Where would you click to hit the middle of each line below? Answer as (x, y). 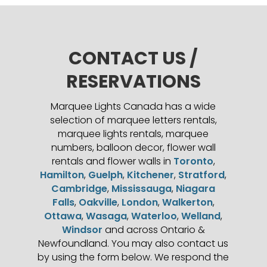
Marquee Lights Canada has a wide (133, 107)
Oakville (98, 203)
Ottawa (63, 216)
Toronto (193, 162)
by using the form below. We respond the (133, 257)
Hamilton (62, 175)
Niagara (196, 189)
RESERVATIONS (133, 82)
